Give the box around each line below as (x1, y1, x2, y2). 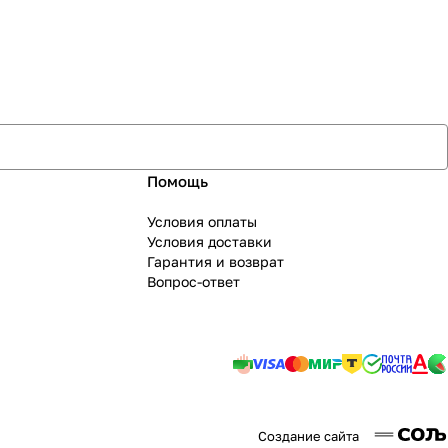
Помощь (146, 172, 208, 190)
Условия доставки (146, 233, 272, 250)
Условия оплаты (146, 213, 257, 230)
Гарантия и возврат (146, 253, 284, 270)
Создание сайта (258, 428, 362, 444)
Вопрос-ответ (146, 273, 240, 290)
